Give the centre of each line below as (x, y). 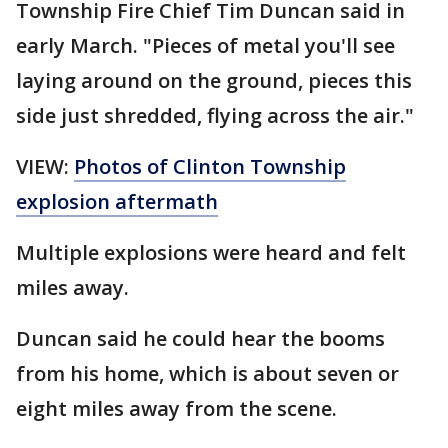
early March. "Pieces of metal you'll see (205, 46)
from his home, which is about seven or (207, 374)
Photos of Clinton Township (210, 167)
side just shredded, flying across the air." (215, 116)
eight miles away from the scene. (176, 409)
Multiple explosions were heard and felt (211, 253)
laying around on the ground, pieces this (214, 81)
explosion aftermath (117, 202)
